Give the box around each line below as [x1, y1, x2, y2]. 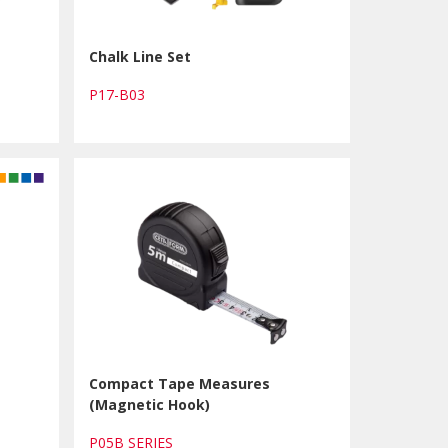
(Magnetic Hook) [88, 395, 210, 414]
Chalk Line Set [88, 47, 191, 66]
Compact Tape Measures [88, 374, 270, 393]
